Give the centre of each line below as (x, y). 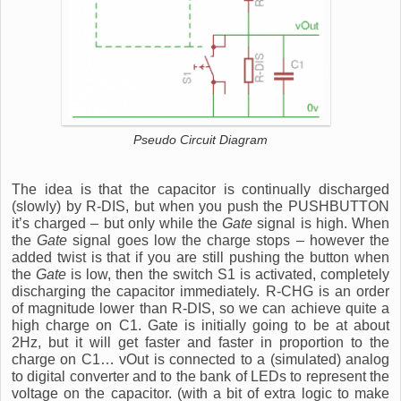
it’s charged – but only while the (117, 224)
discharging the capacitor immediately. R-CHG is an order (200, 292)
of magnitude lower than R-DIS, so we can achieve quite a (200, 309)
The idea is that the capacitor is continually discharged (200, 190)
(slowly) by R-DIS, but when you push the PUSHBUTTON (200, 207)
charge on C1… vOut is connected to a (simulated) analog (200, 360)
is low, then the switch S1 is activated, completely (228, 275)
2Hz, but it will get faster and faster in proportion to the (200, 343)
